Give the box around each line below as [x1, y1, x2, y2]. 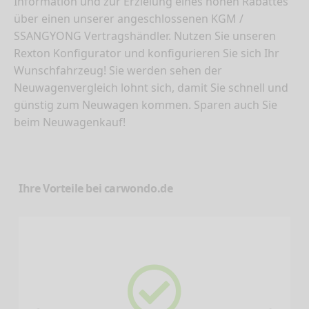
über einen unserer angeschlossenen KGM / [14, 10, 243, 26]
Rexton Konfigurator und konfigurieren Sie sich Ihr [14, 45, 279, 61]
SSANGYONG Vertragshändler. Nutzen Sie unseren [14, 28, 276, 43]
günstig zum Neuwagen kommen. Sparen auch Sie [14, 97, 277, 112]
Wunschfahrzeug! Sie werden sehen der [14, 62, 222, 78]
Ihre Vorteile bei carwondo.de [19, 180, 173, 196]
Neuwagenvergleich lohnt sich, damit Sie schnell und [14, 79, 288, 95]
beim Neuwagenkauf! [14, 114, 126, 130]
